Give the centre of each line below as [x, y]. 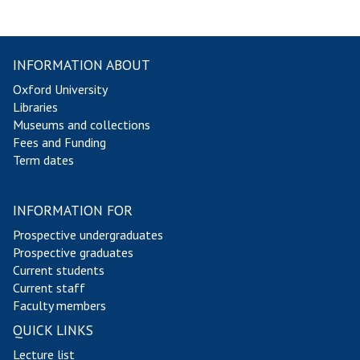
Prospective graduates [73, 252]
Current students [59, 270]
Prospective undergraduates [88, 235]
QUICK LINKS [53, 330]
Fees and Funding [59, 142]
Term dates [43, 160]
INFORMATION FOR [73, 210]
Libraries [35, 107]
